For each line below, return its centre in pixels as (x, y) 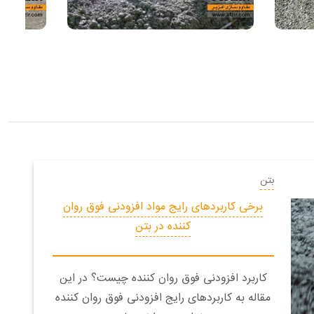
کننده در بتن (163, 227)
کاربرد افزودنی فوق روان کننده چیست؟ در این (163, 279)
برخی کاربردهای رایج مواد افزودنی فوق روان (163, 207)
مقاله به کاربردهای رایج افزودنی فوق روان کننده (163, 299)
